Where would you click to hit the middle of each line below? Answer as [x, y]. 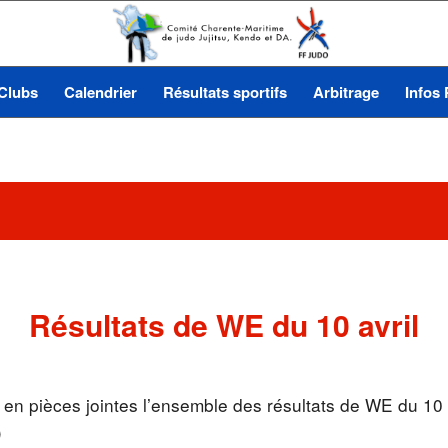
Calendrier [100, 92]
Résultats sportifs [224, 92]
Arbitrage [345, 92]
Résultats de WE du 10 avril [224, 324]
